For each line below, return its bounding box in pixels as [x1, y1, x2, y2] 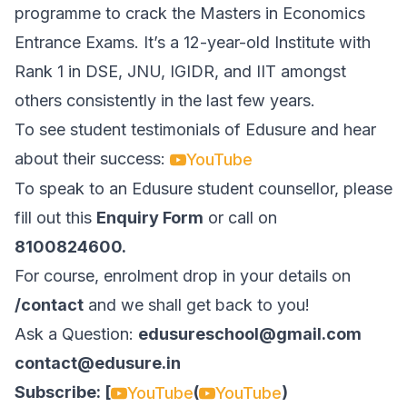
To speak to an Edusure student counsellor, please [15, 179, 392, 199]
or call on [203, 208, 277, 228]
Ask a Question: [15, 324, 138, 344]
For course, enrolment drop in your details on [15, 266, 351, 286]
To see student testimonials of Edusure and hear [15, 120, 376, 139]
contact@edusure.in [15, 353, 181, 373]
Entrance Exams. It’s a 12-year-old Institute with [15, 33, 371, 52]
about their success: [15, 149, 170, 168]
